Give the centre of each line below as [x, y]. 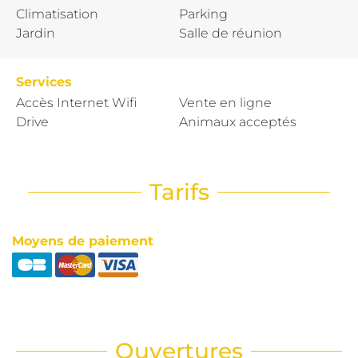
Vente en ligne [225, 102]
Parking [203, 14]
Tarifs [179, 191]
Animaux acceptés [238, 121]
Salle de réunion [231, 33]
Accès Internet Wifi [76, 102]
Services [44, 82]
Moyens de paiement [83, 241]
